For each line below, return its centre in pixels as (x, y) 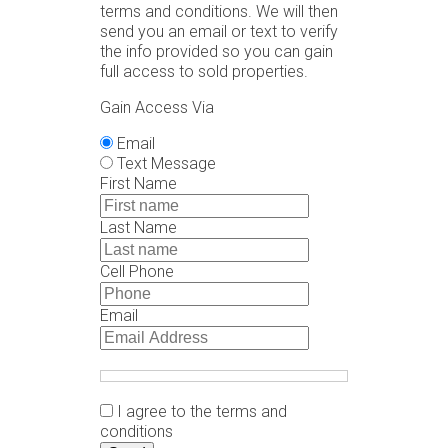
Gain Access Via (157, 107)
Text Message (166, 163)
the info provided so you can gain (216, 51)
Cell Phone (137, 271)
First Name (138, 183)
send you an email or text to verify (219, 31)
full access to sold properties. (204, 71)
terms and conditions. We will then (219, 11)
